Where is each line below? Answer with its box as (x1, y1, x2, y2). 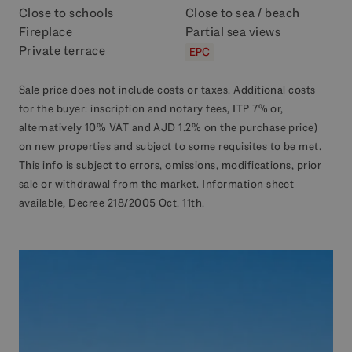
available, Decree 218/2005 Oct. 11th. (19, 195, 205, 210)
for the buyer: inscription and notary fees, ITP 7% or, (19, 101, 284, 115)
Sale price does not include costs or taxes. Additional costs (19, 82, 316, 97)
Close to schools (19, 5, 114, 21)
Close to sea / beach (185, 5, 300, 21)
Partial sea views (185, 24, 281, 40)
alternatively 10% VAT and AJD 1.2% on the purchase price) (19, 119, 318, 134)
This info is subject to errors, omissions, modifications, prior (19, 157, 322, 172)
